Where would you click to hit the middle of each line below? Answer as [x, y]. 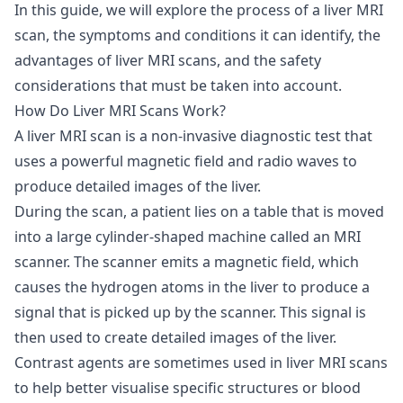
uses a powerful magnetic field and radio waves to [186, 161]
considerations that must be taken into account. [178, 85]
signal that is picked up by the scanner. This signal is [190, 312]
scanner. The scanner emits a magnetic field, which [187, 261]
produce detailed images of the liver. [138, 186]
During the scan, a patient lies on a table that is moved [199, 211]
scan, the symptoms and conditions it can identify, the [197, 35]
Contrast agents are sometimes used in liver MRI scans [201, 362]
